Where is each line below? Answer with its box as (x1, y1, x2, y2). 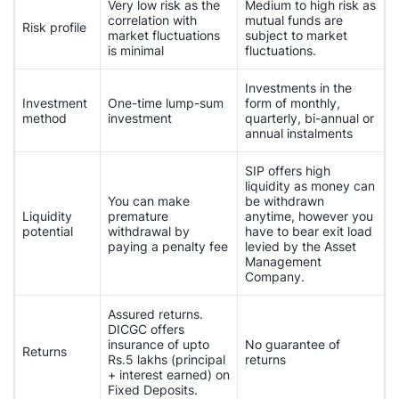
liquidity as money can (245, 177, 375, 193)
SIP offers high (245, 162, 330, 178)
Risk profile (22, 19, 86, 35)
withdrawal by (108, 223, 190, 239)
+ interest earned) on (108, 366, 230, 382)
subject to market (245, 27, 347, 43)
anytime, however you (245, 208, 373, 224)
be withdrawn (245, 192, 324, 208)
